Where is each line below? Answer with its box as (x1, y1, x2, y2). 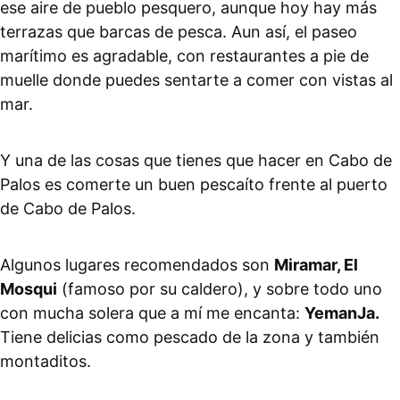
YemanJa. (304, 304, 379, 323)
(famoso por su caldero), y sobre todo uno (57, 279, 382, 299)
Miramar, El (274, 255, 358, 275)
